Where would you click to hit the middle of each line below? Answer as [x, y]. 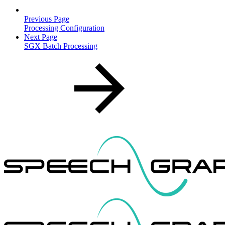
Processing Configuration [64, 28]
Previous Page [47, 19]
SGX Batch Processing [61, 46]
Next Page [41, 37]
